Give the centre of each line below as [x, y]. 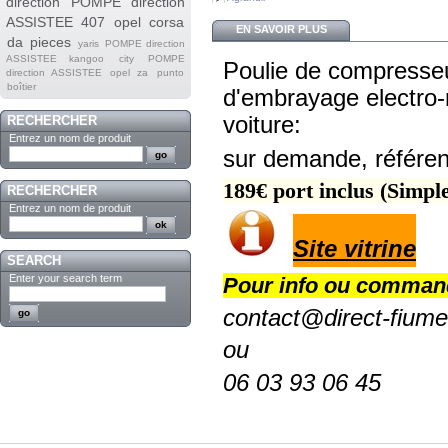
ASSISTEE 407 [55, 21]
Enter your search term [65, 277]
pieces [51, 41]
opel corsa [149, 21]
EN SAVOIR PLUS [281, 28]
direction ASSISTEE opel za [77, 72]
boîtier [21, 86]
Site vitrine [354, 248]
